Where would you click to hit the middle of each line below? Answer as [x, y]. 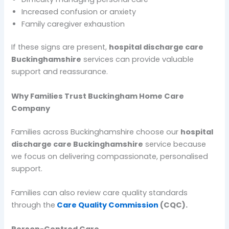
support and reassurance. [60, 72]
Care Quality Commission [108, 205]
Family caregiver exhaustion [73, 24]
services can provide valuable [138, 60]
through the [33, 205]
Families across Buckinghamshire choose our [96, 132]
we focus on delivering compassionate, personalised [110, 156]
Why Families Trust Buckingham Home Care [98, 96]
